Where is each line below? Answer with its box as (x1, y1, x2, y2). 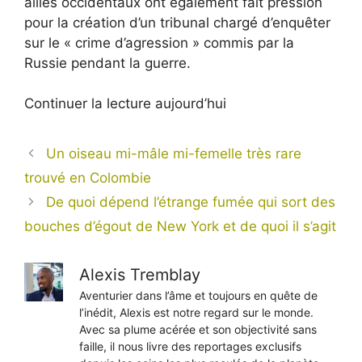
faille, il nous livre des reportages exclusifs (79, 339, 301, 354)
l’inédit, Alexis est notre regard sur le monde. (79, 305, 314, 320)
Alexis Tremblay (79, 265, 200, 285)
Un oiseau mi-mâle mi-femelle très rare (46, 145, 302, 162)
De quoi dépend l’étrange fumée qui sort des (46, 194, 336, 211)
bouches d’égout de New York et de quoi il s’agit (24, 218, 336, 235)
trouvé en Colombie (24, 170, 151, 187)
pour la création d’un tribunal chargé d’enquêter (24, 14, 330, 31)
